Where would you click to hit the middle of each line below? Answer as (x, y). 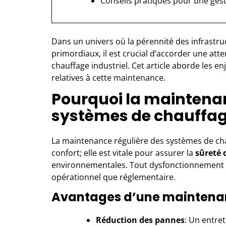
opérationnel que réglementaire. (114, 177)
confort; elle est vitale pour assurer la (123, 153)
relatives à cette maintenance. (108, 78)
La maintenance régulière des (108, 141)
